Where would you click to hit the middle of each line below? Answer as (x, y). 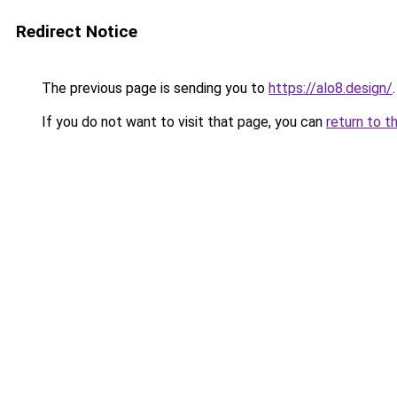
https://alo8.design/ (331, 88)
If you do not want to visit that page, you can (182, 122)
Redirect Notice (77, 31)
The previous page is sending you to (153, 88)
